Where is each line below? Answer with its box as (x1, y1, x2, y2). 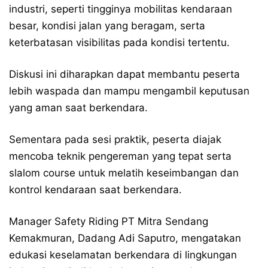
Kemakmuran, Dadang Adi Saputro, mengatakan (9, 232, 241, 244)
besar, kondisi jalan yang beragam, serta (9, 20, 205, 32)
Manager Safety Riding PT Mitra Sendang (9, 215, 208, 227)
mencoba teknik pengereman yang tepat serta (9, 150, 232, 162)
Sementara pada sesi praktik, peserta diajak (9, 133, 221, 145)
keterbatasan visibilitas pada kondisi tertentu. (9, 36, 230, 48)
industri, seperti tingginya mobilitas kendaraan (9, 3, 232, 15)
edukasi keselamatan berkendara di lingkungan (9, 249, 237, 261)
